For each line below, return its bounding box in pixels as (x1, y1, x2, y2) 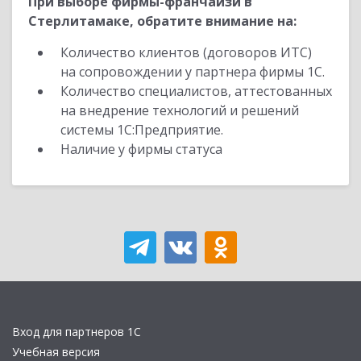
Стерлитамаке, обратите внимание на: (28, 12, 297, 30)
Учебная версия (12, 343, 100, 359)
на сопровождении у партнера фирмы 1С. (60, 63, 325, 81)
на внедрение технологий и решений (60, 102, 299, 119)
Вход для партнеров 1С (12, 324, 141, 340)
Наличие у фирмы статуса (60, 140, 226, 158)
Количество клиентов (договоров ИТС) (60, 44, 312, 61)
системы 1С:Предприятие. (60, 121, 223, 139)
